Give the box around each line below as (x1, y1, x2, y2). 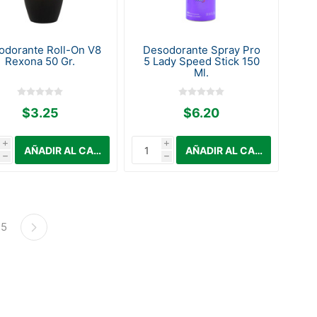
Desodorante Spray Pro (142, 43, 260, 57)
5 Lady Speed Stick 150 (143, 54, 260, 69)
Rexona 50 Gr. (5, 54, 76, 69)
